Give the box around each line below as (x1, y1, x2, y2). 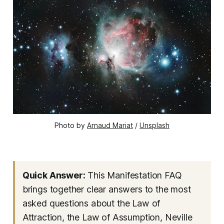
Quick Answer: (22, 170, 85, 181)
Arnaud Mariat (87, 121, 133, 130)
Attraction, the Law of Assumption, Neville (22, 212, 192, 223)
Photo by (54, 121, 87, 130)
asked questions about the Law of (22, 198, 160, 209)
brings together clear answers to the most (22, 184, 191, 195)
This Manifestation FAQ (85, 170, 182, 181)
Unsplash (139, 121, 169, 130)
